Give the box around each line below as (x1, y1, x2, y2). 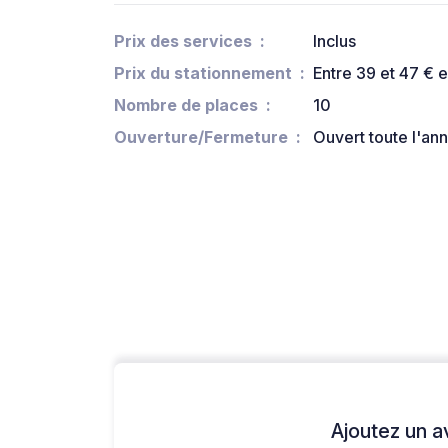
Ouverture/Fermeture (114, 127, 288, 148)
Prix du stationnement (114, 63, 292, 84)
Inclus (313, 31, 356, 52)
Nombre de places (114, 95, 258, 116)
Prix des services (114, 31, 252, 52)
